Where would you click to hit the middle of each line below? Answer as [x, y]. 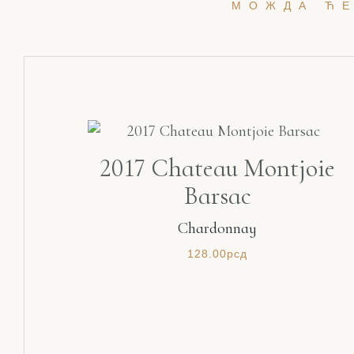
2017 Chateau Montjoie [217, 168]
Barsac [217, 196]
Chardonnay [217, 229]
